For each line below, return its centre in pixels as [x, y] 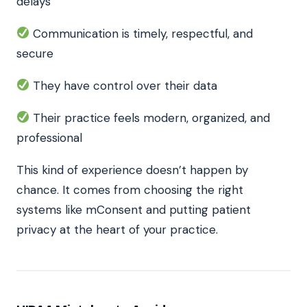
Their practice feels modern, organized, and [150, 118]
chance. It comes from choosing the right [130, 189]
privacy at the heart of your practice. [117, 229]
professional [49, 137]
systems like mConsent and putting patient [134, 209]
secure [35, 53]
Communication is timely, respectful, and [142, 33]
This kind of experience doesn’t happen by [132, 170]
